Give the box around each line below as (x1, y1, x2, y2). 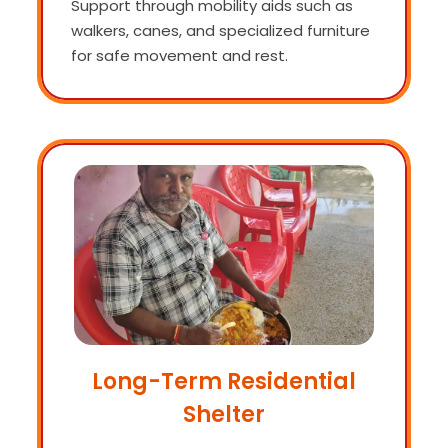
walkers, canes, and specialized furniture (71, 19, 370, 41)
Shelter (183, 398, 265, 430)
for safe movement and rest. (71, 44, 288, 66)
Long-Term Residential (92, 365, 356, 397)
